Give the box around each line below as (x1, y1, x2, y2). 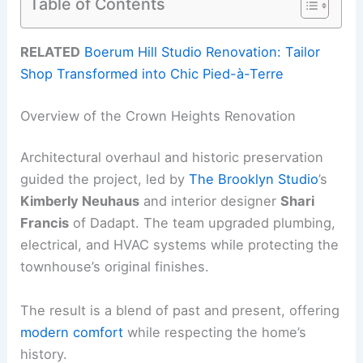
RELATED (20, 44, 81, 61)
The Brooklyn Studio (189, 171, 319, 188)
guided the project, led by (20, 171, 190, 188)
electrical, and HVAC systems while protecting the (20, 237, 340, 254)
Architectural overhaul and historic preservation (20, 149, 324, 166)
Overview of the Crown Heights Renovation (20, 107, 297, 124)
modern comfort (20, 323, 124, 340)
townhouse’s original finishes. (20, 258, 210, 275)
